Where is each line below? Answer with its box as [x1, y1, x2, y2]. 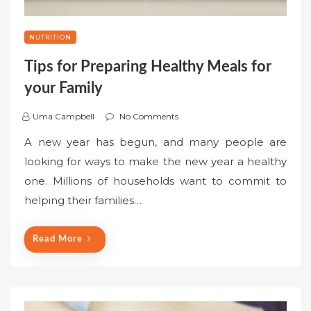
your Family [24, 81, 103, 96]
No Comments [119, 111, 178, 122]
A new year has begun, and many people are [24, 135, 287, 149]
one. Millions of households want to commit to [24, 174, 287, 188]
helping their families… [24, 194, 142, 208]
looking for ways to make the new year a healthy [24, 155, 287, 169]
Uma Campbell [33, 111, 94, 122]
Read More [33, 234, 83, 244]
